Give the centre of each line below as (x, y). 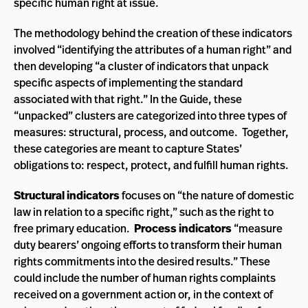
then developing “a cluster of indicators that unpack (141, 66)
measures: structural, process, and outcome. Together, (151, 132)
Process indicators (184, 228)
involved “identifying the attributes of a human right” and (153, 49)
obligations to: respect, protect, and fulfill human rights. (151, 165)
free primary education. (74, 228)
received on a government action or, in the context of (143, 294)
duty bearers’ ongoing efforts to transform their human (148, 245)
